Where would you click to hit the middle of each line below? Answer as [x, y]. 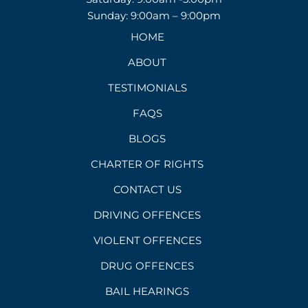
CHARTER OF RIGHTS [147, 164]
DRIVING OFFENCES [147, 215]
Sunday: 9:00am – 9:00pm [154, 16]
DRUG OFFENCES [147, 266]
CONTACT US [147, 190]
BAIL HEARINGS [147, 291]
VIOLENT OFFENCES [147, 241]
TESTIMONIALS [147, 88]
